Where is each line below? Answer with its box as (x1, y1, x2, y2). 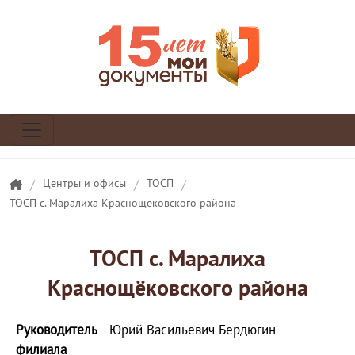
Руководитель (16, 321, 97, 338)
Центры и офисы (42, 176, 126, 190)
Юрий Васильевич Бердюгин (109, 321, 276, 338)
